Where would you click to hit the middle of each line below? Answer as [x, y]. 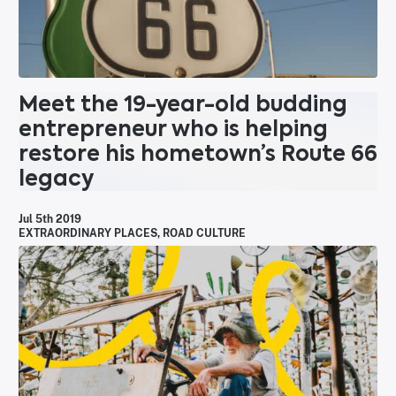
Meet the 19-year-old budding [183, 104]
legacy [56, 179]
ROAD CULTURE [204, 234]
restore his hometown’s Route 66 [198, 154]
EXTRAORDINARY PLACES [88, 234]
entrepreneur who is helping [173, 129]
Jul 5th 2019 [50, 220]
